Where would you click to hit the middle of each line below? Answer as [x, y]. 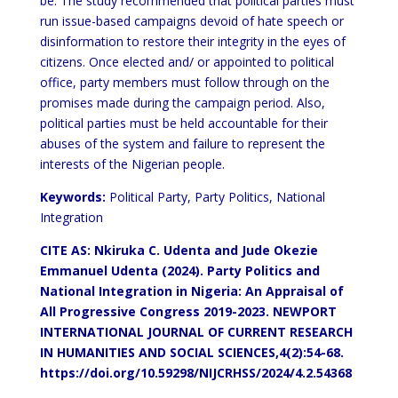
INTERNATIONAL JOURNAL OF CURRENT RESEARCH [196, 332]
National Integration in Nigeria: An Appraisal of [191, 291]
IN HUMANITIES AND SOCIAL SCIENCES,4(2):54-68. [191, 352]
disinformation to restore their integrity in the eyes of [192, 41]
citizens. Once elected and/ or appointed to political [187, 62]
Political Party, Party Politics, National [215, 197]
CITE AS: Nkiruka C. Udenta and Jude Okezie [179, 250]
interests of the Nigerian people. [132, 164]
